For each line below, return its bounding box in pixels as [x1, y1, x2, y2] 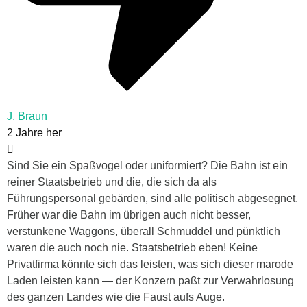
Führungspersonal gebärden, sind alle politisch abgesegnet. [7, 193, 298, 205]
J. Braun [7, 110, 47, 123]
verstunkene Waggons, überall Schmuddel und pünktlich [7, 225, 280, 238]
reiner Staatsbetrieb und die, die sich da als [7, 176, 217, 188]
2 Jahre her [7, 127, 62, 139]
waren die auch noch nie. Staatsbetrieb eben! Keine [7, 242, 258, 254]
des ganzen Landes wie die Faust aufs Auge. [7, 291, 225, 304]
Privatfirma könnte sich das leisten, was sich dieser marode [7, 258, 293, 271]
